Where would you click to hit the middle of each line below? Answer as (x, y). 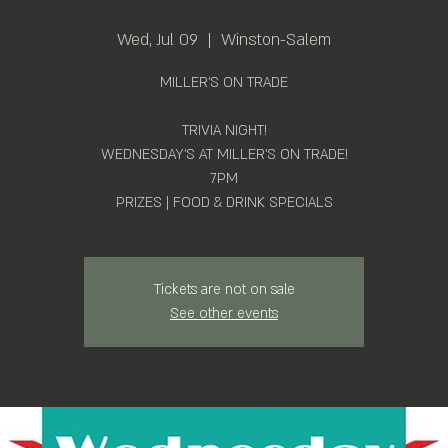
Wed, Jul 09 (157, 40)
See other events (224, 313)
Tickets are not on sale (224, 289)
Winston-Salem (276, 40)
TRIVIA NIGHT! (224, 130)
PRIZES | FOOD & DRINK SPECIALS (224, 202)
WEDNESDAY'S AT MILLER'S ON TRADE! (224, 154)
